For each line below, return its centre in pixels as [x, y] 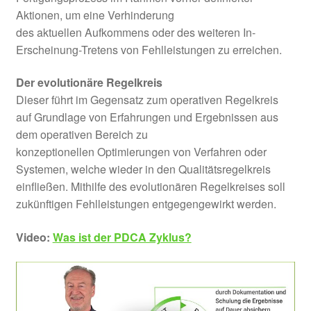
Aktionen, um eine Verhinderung [95, 15]
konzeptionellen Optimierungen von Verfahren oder [141, 152]
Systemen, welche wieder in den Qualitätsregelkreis [143, 169]
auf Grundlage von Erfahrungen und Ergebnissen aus [147, 117]
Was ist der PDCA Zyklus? [122, 237]
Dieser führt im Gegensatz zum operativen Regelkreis [147, 100]
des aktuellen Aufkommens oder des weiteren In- [135, 32]
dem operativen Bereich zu [82, 135]
